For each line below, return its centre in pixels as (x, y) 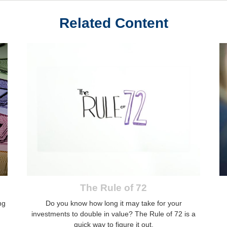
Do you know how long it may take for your (113, 203)
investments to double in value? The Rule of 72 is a (113, 214)
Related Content (113, 23)
